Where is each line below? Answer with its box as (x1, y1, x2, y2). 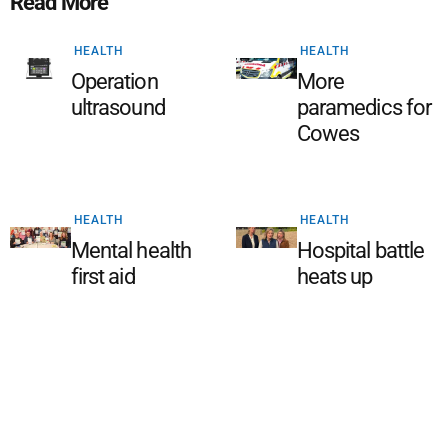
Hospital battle (296, 238, 425, 263)
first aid (70, 264, 135, 289)
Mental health (70, 238, 192, 263)
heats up (296, 264, 373, 289)
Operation (70, 69, 158, 94)
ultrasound (70, 95, 165, 120)
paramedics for (296, 95, 432, 120)
